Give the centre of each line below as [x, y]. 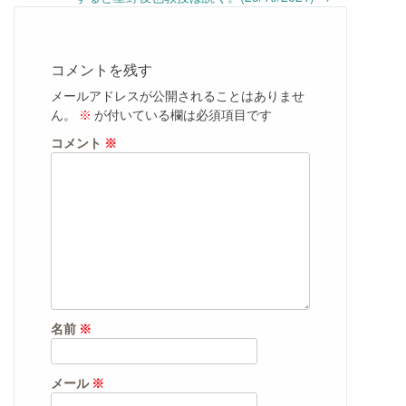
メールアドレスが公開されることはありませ [178, 95]
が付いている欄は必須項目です [182, 114]
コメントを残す [101, 68]
